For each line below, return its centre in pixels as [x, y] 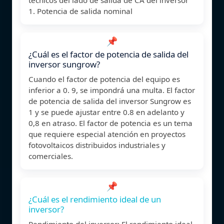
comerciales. [51, 156]
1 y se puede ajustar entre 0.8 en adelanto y [106, 112]
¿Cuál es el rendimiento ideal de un [95, 199]
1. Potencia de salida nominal [80, 11]
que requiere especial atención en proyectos [107, 134]
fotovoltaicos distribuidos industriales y [97, 145]
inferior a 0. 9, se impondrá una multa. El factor [112, 90]
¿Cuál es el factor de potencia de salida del [108, 54]
